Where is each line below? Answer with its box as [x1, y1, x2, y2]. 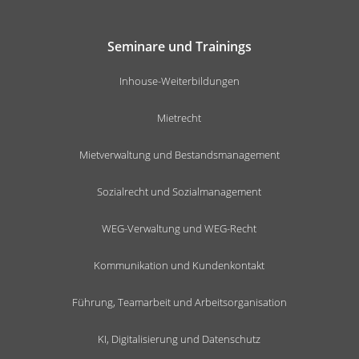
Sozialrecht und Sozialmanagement [97, 184, 262, 199]
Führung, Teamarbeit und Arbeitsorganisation [71, 294, 287, 309]
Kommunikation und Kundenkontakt [94, 257, 265, 272]
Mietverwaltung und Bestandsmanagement [79, 147, 280, 162]
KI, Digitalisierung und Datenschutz [98, 331, 261, 346]
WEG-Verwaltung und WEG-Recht [102, 220, 257, 236]
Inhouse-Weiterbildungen [119, 73, 240, 88]
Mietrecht [157, 110, 202, 125]
